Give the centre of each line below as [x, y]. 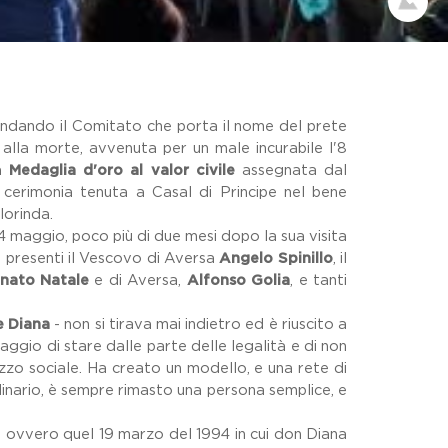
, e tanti [319, 280]
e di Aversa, [138, 280]
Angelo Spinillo [276, 258]
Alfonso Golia [238, 280]
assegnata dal [291, 170]
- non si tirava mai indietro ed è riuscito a [198, 324]
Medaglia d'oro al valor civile [122, 170]
